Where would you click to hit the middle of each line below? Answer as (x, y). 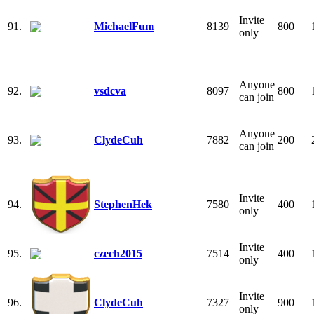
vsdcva (110, 90)
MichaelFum (124, 26)
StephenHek (123, 204)
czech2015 (118, 253)
